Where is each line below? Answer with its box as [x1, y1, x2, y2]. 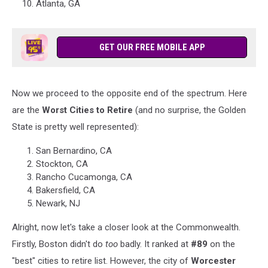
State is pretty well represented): [12, 121, 139, 132]
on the [208, 239, 235, 249]
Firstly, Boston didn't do [12, 239, 105, 249]
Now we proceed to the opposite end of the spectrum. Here [12, 88, 247, 99]
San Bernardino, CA [36, 145, 112, 156]
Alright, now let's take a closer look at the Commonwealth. [12, 222, 240, 233]
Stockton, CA [36, 159, 88, 169]
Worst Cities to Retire [39, 105, 133, 115]
